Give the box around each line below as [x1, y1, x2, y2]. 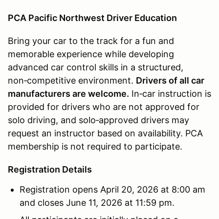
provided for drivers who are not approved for [8, 101, 199, 112]
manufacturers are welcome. [8, 88, 129, 99]
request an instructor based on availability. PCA [8, 128, 203, 138]
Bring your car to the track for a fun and [8, 35, 174, 46]
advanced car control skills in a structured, [8, 62, 183, 72]
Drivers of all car [136, 75, 204, 86]
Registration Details [8, 164, 92, 175]
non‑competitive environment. [8, 75, 136, 86]
